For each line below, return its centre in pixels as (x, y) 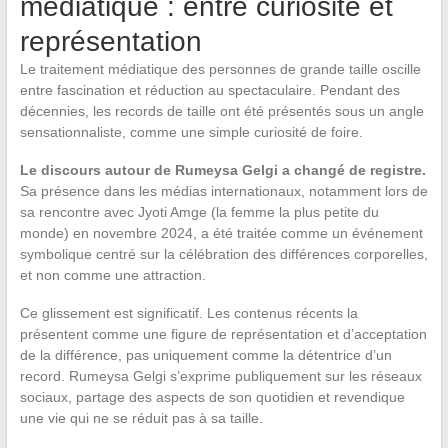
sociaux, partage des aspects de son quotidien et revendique (212, 397)
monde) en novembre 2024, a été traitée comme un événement (221, 233)
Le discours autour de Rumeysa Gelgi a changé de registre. (222, 170)
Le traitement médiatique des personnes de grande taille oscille (220, 69)
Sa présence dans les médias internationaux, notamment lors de (223, 191)
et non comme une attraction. (112, 275)
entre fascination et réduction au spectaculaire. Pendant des (209, 90)
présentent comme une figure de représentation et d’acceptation (223, 334)
